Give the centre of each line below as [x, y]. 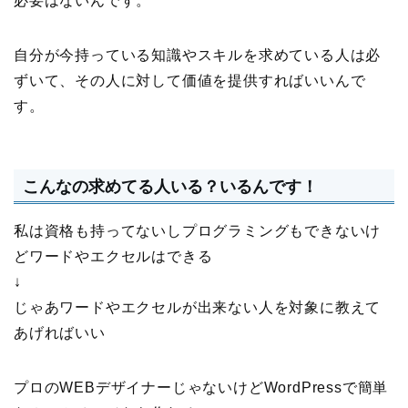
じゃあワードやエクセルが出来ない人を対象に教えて [198, 307]
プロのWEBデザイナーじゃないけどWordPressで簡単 [201, 387]
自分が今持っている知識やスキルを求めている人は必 [198, 56]
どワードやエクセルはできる [113, 256]
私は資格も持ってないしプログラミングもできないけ [198, 230]
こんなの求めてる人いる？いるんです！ [170, 186]
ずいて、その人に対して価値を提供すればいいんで [190, 81]
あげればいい [60, 332]
